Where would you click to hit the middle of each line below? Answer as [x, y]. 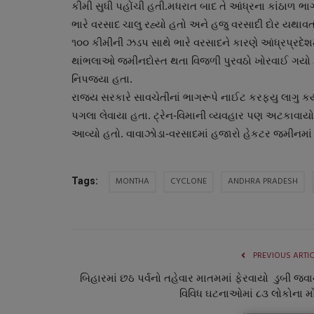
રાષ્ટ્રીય [137, 166]
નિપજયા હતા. [102, 78]
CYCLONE [189, 181]
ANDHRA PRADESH [263, 181]
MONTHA [132, 181]
